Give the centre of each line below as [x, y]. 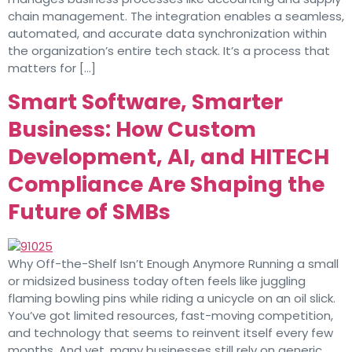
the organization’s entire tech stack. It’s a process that [169, 50]
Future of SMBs [89, 212]
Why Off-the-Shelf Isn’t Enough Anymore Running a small [173, 264]
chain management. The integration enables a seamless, [176, 16]
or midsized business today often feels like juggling [157, 281]
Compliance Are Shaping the [166, 185]
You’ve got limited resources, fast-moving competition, [170, 316]
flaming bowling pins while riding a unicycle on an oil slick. [172, 299]
